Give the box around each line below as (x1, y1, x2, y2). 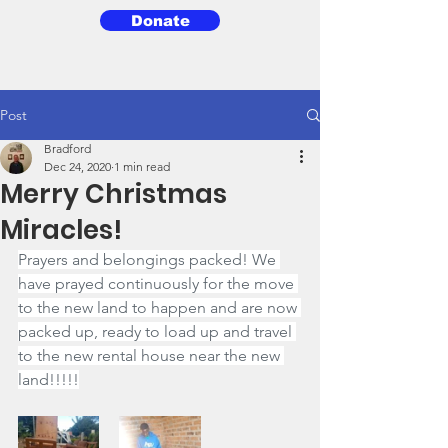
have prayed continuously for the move (18, 274, 298, 293)
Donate (130, 12, 190, 29)
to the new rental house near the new (18, 346, 284, 365)
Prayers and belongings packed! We (18, 250, 280, 269)
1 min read (114, 159, 170, 174)
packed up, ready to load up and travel (18, 322, 296, 341)
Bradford (44, 141, 91, 156)
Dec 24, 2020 (44, 159, 111, 174)
